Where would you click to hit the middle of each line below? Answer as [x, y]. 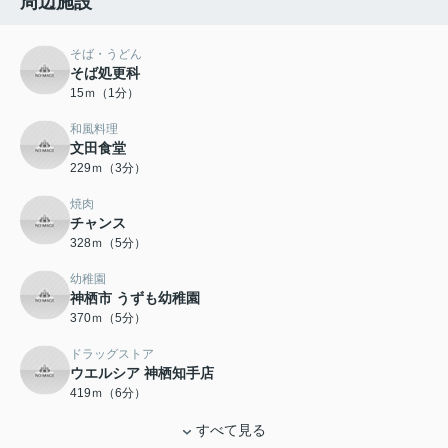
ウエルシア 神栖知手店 [142, 373]
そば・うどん [106, 54]
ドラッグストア [112, 354]
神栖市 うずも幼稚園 [135, 298]
